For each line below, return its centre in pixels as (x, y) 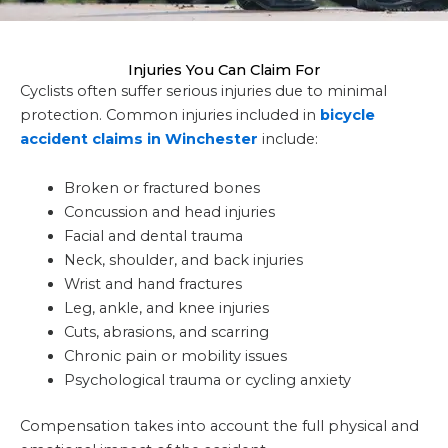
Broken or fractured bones (161, 188)
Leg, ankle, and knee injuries (166, 308)
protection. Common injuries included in (170, 114)
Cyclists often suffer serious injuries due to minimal (203, 90)
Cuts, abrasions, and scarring (166, 332)
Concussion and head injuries (169, 212)
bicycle (347, 114)
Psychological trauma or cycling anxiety (207, 380)
